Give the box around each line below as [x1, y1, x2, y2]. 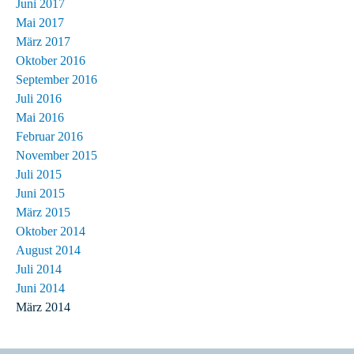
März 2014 [16, 299, 70, 314]
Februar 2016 [16, 129, 83, 143]
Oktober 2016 [16, 53, 85, 67]
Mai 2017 [16, 15, 64, 29]
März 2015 [16, 205, 70, 219]
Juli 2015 [16, 167, 62, 181]
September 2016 [16, 72, 97, 86]
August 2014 [16, 243, 81, 257]
